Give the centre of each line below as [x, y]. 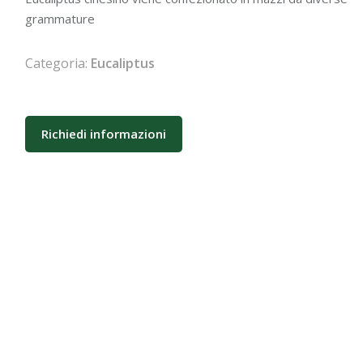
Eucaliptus [122, 63]
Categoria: [58, 63]
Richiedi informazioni [103, 134]
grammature [60, 19]
